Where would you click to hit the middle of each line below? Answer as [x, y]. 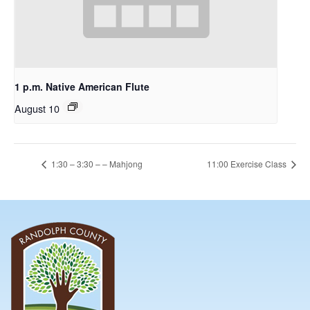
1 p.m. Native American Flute [82, 86]
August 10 [37, 108]
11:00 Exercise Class [248, 164]
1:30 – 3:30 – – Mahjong [96, 164]
